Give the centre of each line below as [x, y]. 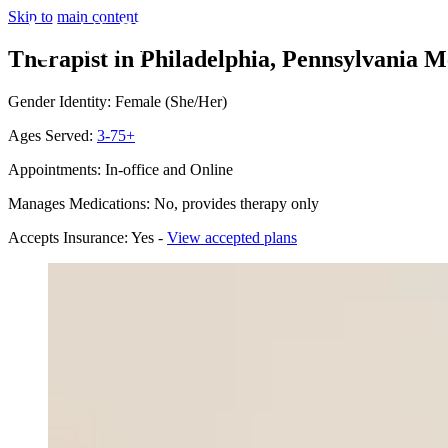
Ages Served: [52, 135]
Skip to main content [73, 16]
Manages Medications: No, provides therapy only [163, 203]
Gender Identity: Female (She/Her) [117, 101]
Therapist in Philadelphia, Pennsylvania [213, 58]
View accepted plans [232, 237]
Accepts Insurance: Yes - [87, 237]
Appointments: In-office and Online [120, 169]
